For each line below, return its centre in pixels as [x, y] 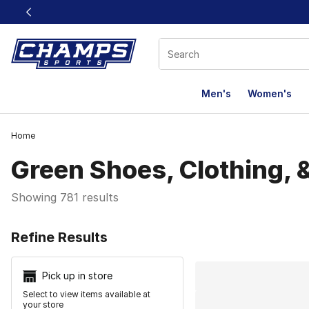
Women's [270, 93]
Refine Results [59, 237]
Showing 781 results [65, 197]
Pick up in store [77, 276]
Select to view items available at [87, 295]
